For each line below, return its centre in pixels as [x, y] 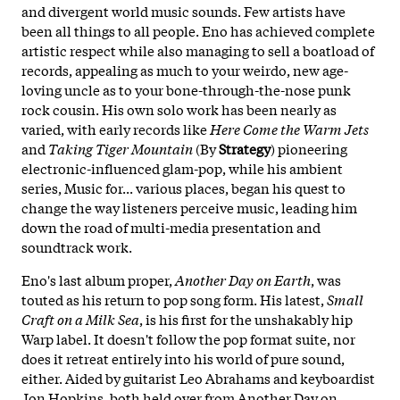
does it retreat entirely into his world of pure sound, [183, 358]
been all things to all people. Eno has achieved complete [198, 30]
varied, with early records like [116, 128]
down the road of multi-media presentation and [171, 226]
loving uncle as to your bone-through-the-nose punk [186, 89]
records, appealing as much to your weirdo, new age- [185, 69]
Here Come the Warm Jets [289, 128]
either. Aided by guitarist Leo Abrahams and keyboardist [198, 377]
